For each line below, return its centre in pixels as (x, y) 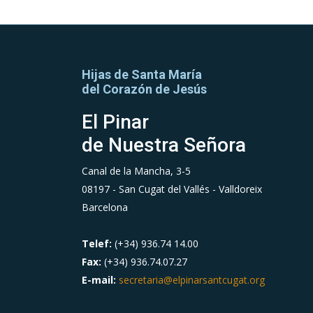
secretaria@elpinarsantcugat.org (192, 279)
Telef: (97, 243)
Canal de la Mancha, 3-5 (136, 170)
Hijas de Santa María (142, 74)
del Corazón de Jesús (144, 89)
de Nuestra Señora (164, 145)
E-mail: (100, 279)
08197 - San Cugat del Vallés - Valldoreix (172, 189)
